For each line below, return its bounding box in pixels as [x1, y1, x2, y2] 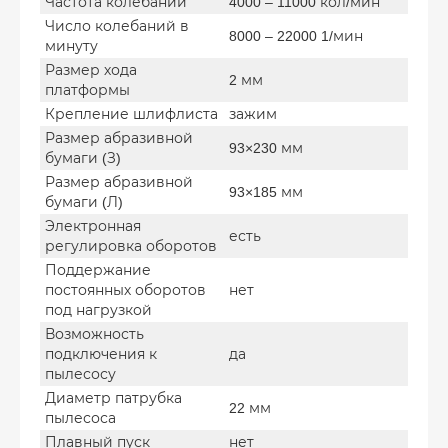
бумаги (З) [45, 149, 121, 166]
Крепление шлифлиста [45, 105, 218, 122]
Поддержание [45, 261, 151, 278]
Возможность [45, 325, 144, 342]
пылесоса [45, 409, 116, 426]
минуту [45, 37, 98, 54]
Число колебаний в [45, 17, 189, 34]
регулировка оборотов [45, 237, 217, 254]
